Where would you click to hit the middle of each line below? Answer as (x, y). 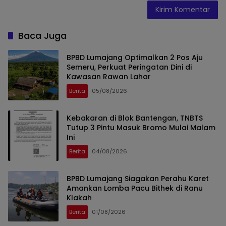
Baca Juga (42, 36)
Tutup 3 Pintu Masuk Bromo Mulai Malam (141, 127)
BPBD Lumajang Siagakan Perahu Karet (138, 178)
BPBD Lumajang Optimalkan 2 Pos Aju (135, 57)
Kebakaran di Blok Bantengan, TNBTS (135, 118)
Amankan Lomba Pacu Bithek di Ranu (135, 188)
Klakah (79, 197)
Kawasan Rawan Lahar (109, 76)
